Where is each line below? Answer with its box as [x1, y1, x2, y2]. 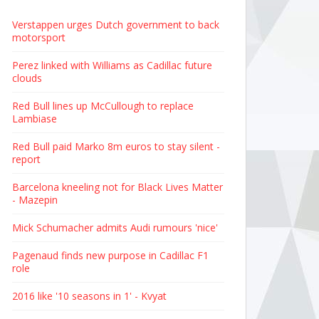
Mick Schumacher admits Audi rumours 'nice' [12, 221, 218, 234]
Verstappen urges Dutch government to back [12, 18, 219, 31]
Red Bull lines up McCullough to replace [12, 99, 194, 113]
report [12, 152, 41, 166]
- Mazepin [12, 193, 58, 206]
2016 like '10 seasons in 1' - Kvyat [12, 289, 167, 303]
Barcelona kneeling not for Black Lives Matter [12, 180, 223, 194]
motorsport [12, 31, 66, 44]
